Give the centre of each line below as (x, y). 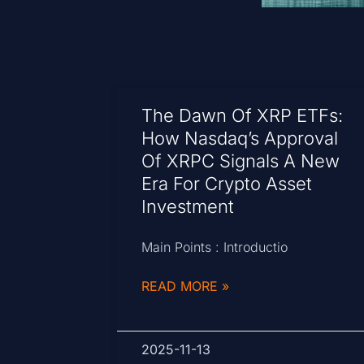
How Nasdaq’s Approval (240, 139)
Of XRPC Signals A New (241, 161)
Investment (188, 207)
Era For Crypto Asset (227, 184)
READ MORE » (186, 286)
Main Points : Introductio (215, 247)
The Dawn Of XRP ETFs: (243, 116)
